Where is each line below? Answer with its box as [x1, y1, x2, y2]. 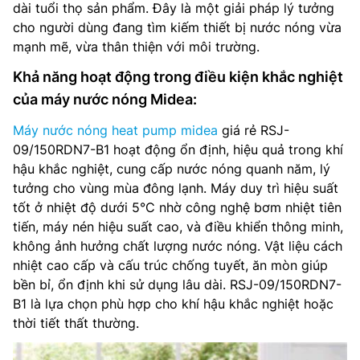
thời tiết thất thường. [13, 314, 139, 331]
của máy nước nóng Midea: [13, 90, 197, 108]
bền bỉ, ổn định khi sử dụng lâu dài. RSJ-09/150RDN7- [13, 276, 342, 292]
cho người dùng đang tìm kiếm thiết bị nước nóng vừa [13, 18, 342, 35]
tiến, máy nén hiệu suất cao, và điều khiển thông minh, [13, 218, 343, 235]
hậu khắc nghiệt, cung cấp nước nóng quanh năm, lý [13, 160, 330, 177]
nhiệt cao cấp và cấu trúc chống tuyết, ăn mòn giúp [13, 256, 328, 273]
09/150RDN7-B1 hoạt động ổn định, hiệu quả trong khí [13, 141, 343, 157]
